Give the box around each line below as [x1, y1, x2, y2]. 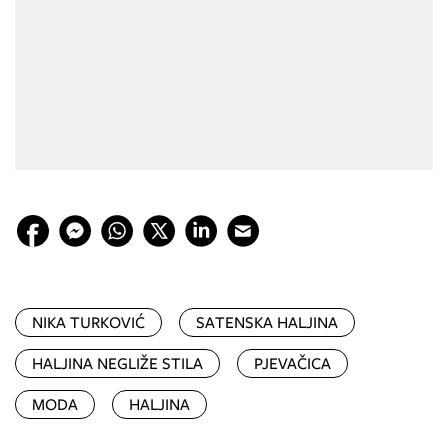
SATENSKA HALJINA [196, 310, 338, 334]
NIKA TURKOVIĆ [32, 310, 145, 334]
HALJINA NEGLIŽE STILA [32, 351, 203, 375]
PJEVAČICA [254, 351, 331, 375]
